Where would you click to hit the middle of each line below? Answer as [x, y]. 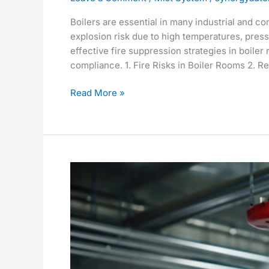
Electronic [92, 241]
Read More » [98, 93]
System [86, 198]
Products [89, 255]
